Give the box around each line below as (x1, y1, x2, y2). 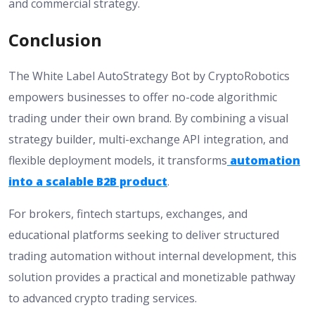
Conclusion (8, 28, 102, 52)
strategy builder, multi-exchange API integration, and (8, 131, 288, 147)
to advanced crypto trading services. (8, 290, 197, 306)
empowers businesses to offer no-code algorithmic (8, 89, 277, 105)
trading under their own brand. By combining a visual (8, 110, 288, 126)
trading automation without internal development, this (8, 247, 297, 264)
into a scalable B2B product (8, 173, 167, 189)
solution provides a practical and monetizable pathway (8, 269, 295, 285)
